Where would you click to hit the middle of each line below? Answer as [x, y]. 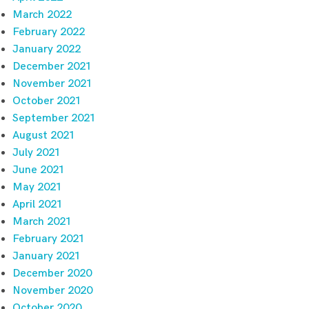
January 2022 [47, 49]
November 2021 [52, 83]
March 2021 [42, 221]
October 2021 [47, 101]
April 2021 [38, 204]
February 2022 [49, 32]
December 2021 [52, 66]
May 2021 [37, 187]
